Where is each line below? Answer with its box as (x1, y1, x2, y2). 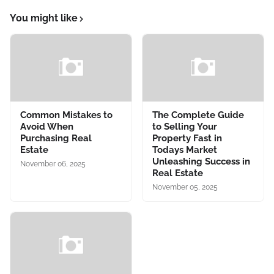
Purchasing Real (20, 133, 92, 144)
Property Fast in (152, 133, 222, 144)
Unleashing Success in (152, 156, 250, 167)
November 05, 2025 (152, 183, 218, 191)
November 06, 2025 (20, 160, 86, 168)
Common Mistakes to (20, 109, 113, 120)
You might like (10, 12, 78, 24)
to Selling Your (152, 121, 217, 132)
